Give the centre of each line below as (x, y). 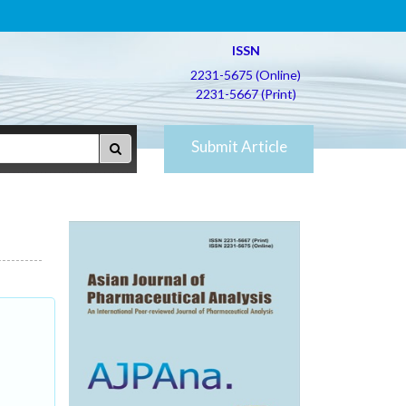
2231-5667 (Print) (246, 94)
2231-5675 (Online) (246, 75)
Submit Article (239, 146)
